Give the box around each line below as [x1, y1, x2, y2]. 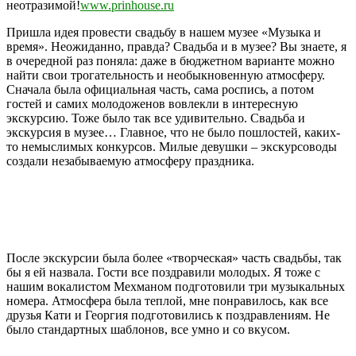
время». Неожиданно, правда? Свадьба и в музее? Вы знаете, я [6, 39, 346, 53]
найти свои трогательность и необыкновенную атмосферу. [6, 68, 325, 82]
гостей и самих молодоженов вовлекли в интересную [6, 96, 298, 110]
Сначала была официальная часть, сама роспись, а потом [6, 82, 314, 96]
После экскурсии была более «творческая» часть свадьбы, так [6, 250, 342, 265]
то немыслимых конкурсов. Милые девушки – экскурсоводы [6, 139, 337, 153]
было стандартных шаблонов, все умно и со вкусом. [6, 322, 290, 336]
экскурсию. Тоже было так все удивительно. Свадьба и [6, 110, 305, 125]
